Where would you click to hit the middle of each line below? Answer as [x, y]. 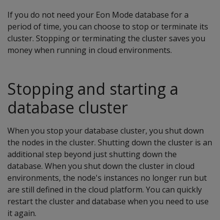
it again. [22, 213]
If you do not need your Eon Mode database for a [98, 15]
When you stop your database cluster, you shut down [106, 131]
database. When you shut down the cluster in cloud [101, 166]
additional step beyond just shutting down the [92, 154]
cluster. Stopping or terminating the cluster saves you [106, 38]
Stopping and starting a [93, 89]
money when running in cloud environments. [90, 50]
